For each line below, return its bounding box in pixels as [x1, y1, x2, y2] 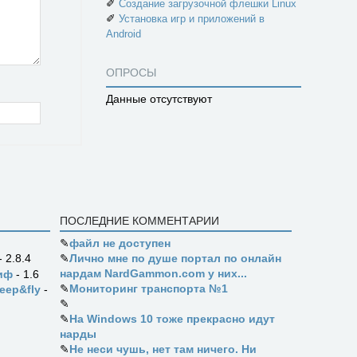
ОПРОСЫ [106, 66, 156, 79]
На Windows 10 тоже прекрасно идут [69, 312, 276, 325]
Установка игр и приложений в [119, 13, 265, 25]
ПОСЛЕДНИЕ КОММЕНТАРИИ [60, 214, 220, 227]
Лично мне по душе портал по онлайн [69, 252, 282, 265]
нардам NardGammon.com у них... [60, 267, 248, 280]
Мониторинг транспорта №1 [69, 282, 229, 295]
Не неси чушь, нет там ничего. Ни [69, 343, 257, 355]
